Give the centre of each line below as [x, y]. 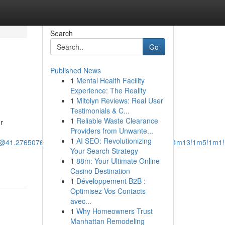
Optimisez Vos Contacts [108, 191]
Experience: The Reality [108, 90]
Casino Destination [100, 171]
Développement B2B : [111, 181]
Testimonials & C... [100, 110]
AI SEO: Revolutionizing [114, 141]
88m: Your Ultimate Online [118, 161]
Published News [75, 70]
